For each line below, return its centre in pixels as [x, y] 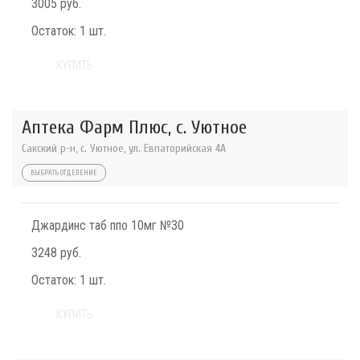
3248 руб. [56, 253]
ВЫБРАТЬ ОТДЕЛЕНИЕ [64, 173]
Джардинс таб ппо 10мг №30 [108, 226]
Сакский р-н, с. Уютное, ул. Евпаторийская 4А [124, 149]
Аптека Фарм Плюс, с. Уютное [134, 128]
